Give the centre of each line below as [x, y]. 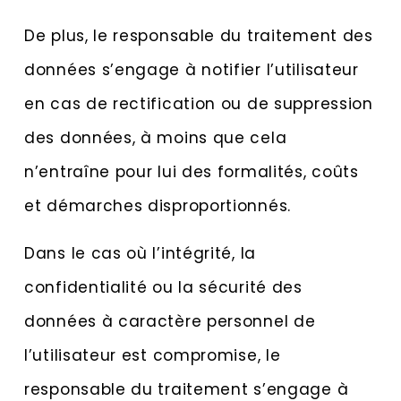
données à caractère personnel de [170, 321]
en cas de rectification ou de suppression [199, 104]
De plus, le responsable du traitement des [199, 36]
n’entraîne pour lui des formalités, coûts [192, 172]
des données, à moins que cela [156, 138]
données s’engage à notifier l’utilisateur [192, 70]
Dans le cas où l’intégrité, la [140, 253]
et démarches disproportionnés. [158, 206]
